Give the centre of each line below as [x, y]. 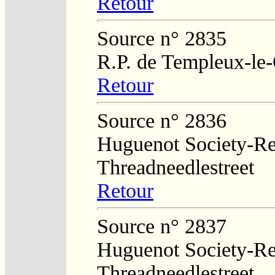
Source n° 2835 [162, 38]
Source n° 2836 [162, 120]
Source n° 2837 [162, 226]
